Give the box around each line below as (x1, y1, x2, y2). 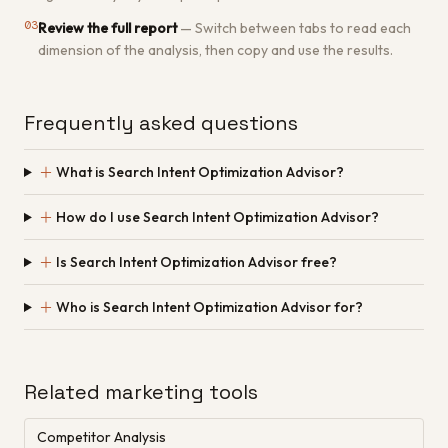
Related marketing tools (24, 379, 258, 405)
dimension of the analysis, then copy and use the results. (38, 41, 393, 59)
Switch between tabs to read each (195, 19, 411, 37)
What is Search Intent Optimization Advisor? (55, 163, 344, 181)
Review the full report (38, 19, 177, 37)
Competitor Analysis (37, 428, 166, 446)
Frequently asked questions (24, 110, 298, 136)
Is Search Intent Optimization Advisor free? (55, 253, 337, 271)
